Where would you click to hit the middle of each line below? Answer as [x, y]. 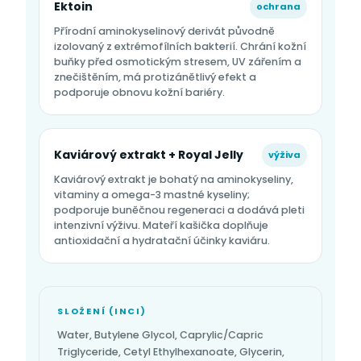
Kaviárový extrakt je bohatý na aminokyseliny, [174, 180]
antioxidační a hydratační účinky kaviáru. [162, 241]
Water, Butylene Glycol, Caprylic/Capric [160, 335]
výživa [284, 155]
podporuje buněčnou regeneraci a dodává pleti [179, 210]
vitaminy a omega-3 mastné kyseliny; [152, 195]
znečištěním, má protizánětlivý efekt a [155, 77]
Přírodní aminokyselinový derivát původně [164, 31]
